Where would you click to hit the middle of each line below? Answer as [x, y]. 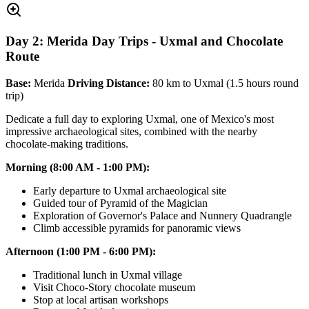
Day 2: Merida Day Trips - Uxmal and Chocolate [144, 41]
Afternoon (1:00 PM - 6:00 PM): [81, 251]
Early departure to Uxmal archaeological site [130, 190]
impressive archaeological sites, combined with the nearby [131, 131]
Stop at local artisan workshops [101, 299]
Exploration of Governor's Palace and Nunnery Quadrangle [162, 215]
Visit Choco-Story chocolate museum [114, 287]
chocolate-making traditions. [67, 143]
